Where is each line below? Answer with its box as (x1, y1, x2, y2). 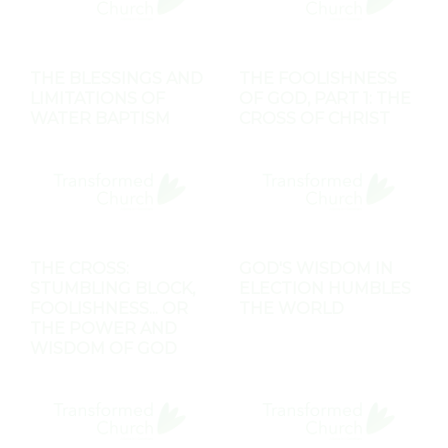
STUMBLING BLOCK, (30, 279, 195, 299)
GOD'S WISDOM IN (239, 259, 393, 279)
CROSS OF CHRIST (239, 109, 390, 129)
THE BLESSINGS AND (30, 69, 203, 89)
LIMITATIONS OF (30, 89, 165, 109)
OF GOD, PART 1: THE (239, 89, 411, 109)
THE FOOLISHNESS (239, 69, 397, 89)
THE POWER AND (30, 319, 177, 339)
